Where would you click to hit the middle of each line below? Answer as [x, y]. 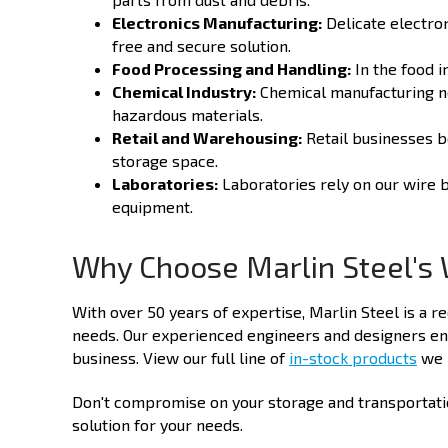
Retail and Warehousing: [207, 138]
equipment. [152, 207]
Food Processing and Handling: [231, 69]
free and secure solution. [201, 46]
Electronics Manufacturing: [217, 23]
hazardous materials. [187, 115]
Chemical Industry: [184, 92]
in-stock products [353, 358]
